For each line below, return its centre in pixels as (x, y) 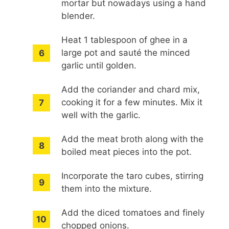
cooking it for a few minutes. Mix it (132, 102)
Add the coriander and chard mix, (131, 90)
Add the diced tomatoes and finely (133, 213)
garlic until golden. (99, 66)
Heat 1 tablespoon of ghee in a (125, 40)
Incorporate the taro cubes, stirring (133, 176)
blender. (78, 16)
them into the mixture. (107, 189)
